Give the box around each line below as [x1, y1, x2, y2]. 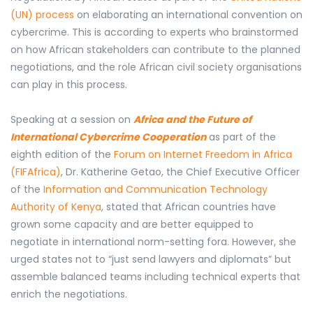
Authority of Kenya [10, 200, 101, 214]
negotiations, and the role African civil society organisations [10, 60, 302, 75]
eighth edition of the [10, 147, 114, 162]
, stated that [101, 200, 165, 214]
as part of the [209, 130, 276, 145]
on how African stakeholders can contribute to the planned [10, 43, 300, 57]
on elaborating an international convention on [74, 8, 303, 22]
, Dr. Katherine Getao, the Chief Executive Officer [61, 165, 300, 180]
